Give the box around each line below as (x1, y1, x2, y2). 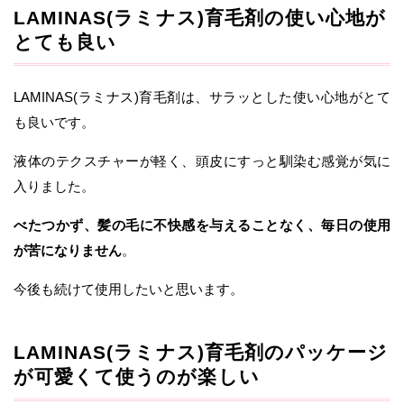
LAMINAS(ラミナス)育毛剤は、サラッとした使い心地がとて (14, 89, 390, 106)
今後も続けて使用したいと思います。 (14, 281, 243, 298)
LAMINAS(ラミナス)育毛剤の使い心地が (14, 6, 387, 28)
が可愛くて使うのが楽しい (14, 366, 260, 388)
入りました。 (14, 179, 95, 195)
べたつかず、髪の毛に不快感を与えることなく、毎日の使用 (14, 217, 390, 234)
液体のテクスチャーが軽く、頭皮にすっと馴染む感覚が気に (14, 153, 390, 170)
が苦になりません (14, 243, 122, 259)
